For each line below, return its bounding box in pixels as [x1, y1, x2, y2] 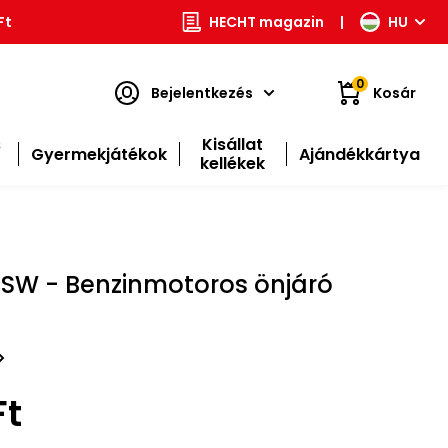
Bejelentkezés [150, 83, 253, 103]
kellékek [200, 152, 266, 175]
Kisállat [202, 133, 264, 156]
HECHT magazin [209, 12, 324, 32]
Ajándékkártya [298, 142, 420, 166]
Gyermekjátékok [30, 142, 167, 166]
